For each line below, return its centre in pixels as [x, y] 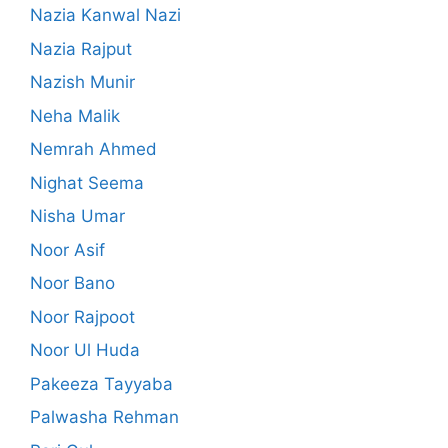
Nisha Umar [77, 216]
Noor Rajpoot [82, 316]
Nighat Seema [87, 182]
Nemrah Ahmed [93, 149]
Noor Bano [72, 283]
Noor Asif [67, 249]
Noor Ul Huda [85, 350]
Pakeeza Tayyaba [101, 383]
